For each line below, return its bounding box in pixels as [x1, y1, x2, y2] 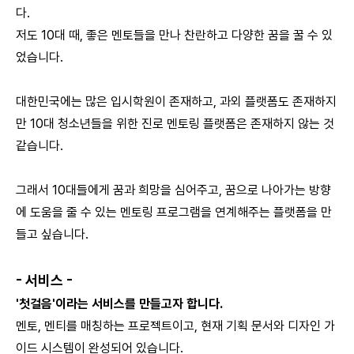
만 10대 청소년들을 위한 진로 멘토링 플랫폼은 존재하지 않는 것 [16, 116, 334, 131]
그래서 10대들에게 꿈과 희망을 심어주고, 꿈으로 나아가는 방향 [16, 183, 331, 198]
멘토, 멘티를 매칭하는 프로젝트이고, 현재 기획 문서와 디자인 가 [16, 318, 335, 333]
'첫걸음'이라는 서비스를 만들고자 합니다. [16, 296, 223, 311]
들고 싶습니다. [16, 227, 88, 242]
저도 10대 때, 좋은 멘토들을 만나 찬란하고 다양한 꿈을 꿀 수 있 [16, 28, 333, 43]
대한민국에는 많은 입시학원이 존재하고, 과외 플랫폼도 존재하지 [16, 94, 337, 109]
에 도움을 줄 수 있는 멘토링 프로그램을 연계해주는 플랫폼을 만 [16, 205, 332, 220]
